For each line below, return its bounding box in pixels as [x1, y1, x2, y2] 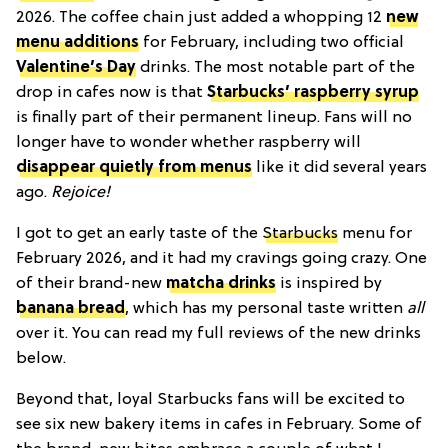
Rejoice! [51, 183, 110, 202]
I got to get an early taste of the [16, 224, 262, 243]
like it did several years [252, 158, 427, 177]
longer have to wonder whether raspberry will [16, 133, 361, 152]
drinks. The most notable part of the [140, 58, 415, 77]
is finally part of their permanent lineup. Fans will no [16, 108, 412, 127]
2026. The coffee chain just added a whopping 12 [16, 8, 386, 27]
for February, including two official [139, 33, 404, 52]
